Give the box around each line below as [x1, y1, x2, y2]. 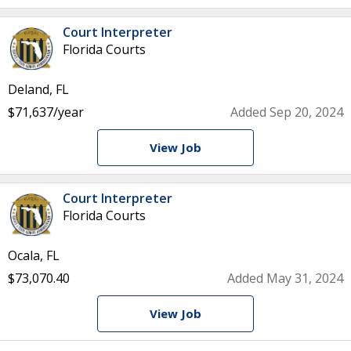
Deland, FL [8, 81, 69, 98]
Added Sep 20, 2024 [230, 103, 343, 121]
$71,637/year [8, 103, 84, 121]
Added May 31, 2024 [227, 270, 343, 287]
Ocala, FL [8, 247, 60, 264]
